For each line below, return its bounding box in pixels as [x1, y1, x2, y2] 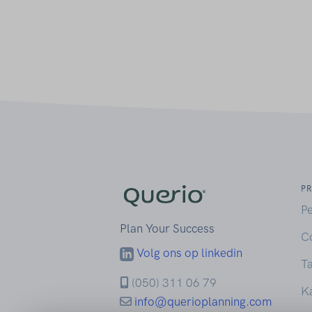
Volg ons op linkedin [136, 245, 242, 260]
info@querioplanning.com [134, 294, 272, 309]
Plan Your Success [120, 221, 214, 235]
